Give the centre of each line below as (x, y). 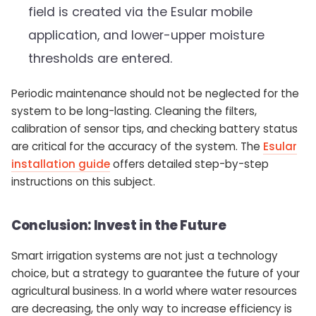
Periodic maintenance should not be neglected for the (155, 93)
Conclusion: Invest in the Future (119, 225)
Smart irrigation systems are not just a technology (145, 255)
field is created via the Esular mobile (140, 12)
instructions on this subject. (83, 181)
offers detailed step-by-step (189, 164)
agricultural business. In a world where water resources (154, 291)
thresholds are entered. (100, 58)
